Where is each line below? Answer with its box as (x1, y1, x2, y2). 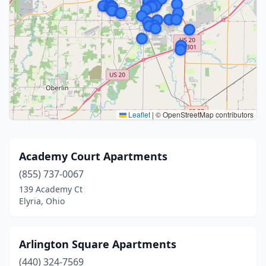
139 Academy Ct (19, 183, 83, 195)
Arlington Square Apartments (19, 237, 176, 251)
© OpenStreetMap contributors (154, 109, 254, 119)
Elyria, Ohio (19, 195, 65, 207)
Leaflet (126, 109, 150, 119)
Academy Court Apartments (19, 149, 167, 163)
